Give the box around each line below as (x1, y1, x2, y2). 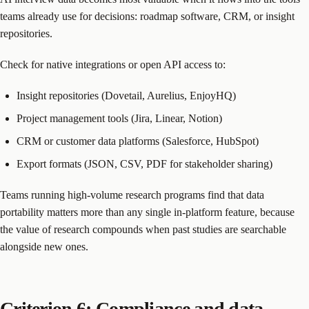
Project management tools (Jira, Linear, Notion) (17, 112, 222, 125)
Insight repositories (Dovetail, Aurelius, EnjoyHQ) (17, 90, 236, 102)
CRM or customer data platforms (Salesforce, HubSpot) (17, 135, 259, 148)
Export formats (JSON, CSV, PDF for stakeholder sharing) (17, 158, 272, 170)
